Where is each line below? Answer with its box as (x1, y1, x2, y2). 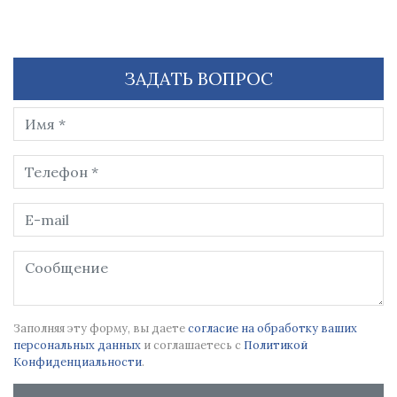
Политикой (244, 338, 307, 353)
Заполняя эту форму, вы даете (13, 321, 188, 336)
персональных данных (13, 338, 141, 353)
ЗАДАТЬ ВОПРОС (124, 67, 273, 90)
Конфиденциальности (13, 354, 142, 370)
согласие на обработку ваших (188, 321, 357, 336)
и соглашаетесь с (141, 338, 244, 353)
